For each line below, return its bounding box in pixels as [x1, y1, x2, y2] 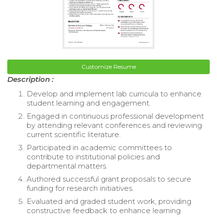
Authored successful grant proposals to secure [27, 174, 191, 184]
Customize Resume [81, 62, 136, 70]
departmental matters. [27, 161, 108, 170]
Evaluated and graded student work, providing [27, 196, 191, 206]
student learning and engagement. [27, 98, 151, 108]
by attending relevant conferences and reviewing [27, 120, 202, 130]
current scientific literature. [27, 129, 121, 139]
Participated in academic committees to [27, 142, 172, 152]
